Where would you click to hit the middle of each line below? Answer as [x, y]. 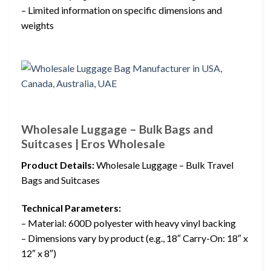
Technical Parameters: [71, 207]
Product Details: [58, 165]
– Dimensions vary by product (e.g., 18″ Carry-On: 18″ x [135, 238]
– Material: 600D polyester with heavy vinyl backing [129, 223]
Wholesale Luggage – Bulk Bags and [117, 129]
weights [38, 25]
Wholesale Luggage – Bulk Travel [164, 165]
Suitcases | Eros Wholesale [93, 144]
